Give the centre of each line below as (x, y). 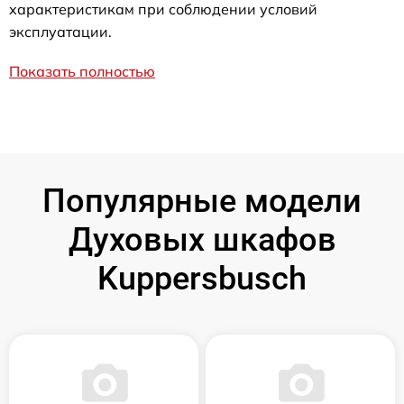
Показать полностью (82, 72)
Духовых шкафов (202, 240)
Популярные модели (202, 202)
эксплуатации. (60, 32)
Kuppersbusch (202, 279)
